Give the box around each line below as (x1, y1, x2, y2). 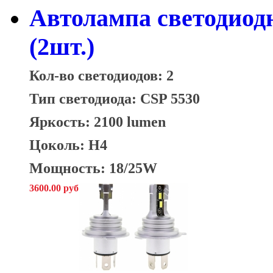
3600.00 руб (29, 182, 79, 193)
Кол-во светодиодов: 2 (29, 66, 174, 83)
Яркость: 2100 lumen (29, 113, 166, 130)
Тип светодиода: (29, 90, 140, 107)
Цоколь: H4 (29, 136, 107, 153)
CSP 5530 (140, 90, 200, 107)
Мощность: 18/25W (29, 159, 157, 176)
